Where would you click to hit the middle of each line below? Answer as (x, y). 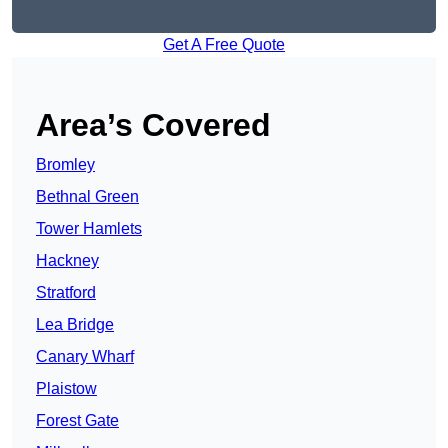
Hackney (67, 261)
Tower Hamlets (89, 229)
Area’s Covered (153, 125)
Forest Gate (77, 421)
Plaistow (66, 389)
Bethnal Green (87, 197)
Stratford (66, 293)
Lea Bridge (75, 325)
